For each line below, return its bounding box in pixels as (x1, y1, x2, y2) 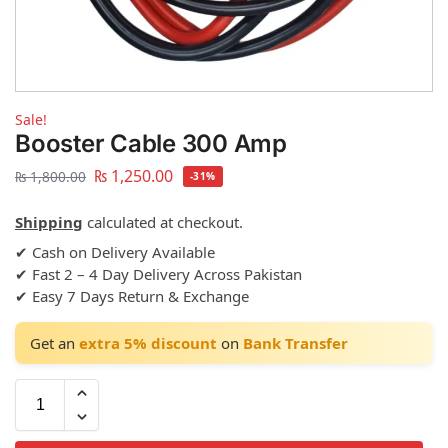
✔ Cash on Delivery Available (15, 241, 215, 262)
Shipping (15, 211, 83, 232)
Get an (30, 332, 79, 353)
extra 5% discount (79, 332, 217, 353)
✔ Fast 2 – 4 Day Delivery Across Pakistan (15, 263, 302, 284)
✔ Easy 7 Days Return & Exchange (15, 285, 249, 306)
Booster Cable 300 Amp (15, 129, 287, 159)
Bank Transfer (243, 332, 348, 353)
